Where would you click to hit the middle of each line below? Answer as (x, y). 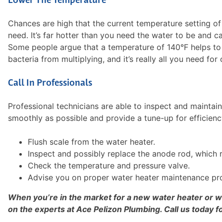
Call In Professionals (50, 83)
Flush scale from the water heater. (91, 141)
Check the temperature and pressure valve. (109, 165)
